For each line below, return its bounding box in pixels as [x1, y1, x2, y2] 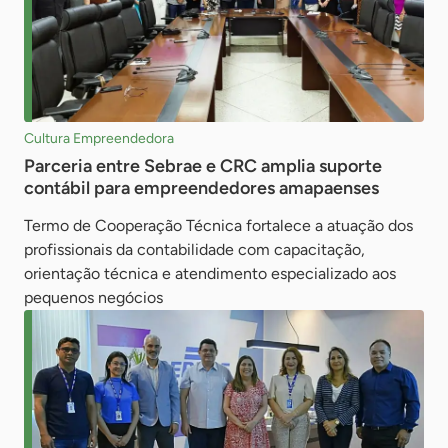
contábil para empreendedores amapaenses [24, 176, 379, 199]
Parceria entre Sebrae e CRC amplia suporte [24, 154, 382, 177]
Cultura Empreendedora [24, 129, 174, 147]
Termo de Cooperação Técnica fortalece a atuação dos [24, 215, 413, 235]
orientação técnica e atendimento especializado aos [24, 263, 396, 283]
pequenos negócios [24, 287, 163, 307]
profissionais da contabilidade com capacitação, [24, 239, 365, 259]
